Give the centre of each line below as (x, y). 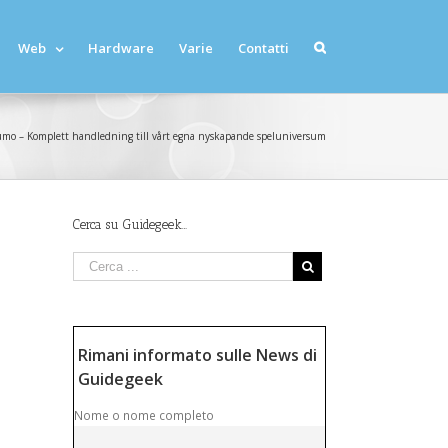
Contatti (263, 48)
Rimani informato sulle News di (195, 355)
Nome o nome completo (144, 415)
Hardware (121, 48)
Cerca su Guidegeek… (130, 224)
